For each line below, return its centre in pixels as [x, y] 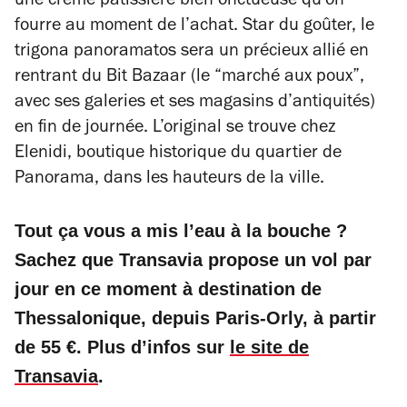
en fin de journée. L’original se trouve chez [175, 129]
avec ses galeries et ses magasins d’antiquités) [195, 104]
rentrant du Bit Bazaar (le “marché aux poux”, [189, 78]
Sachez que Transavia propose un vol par [193, 260]
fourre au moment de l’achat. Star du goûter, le [194, 27]
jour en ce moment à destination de [168, 289]
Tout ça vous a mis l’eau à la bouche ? [181, 231]
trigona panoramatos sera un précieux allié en [192, 53]
